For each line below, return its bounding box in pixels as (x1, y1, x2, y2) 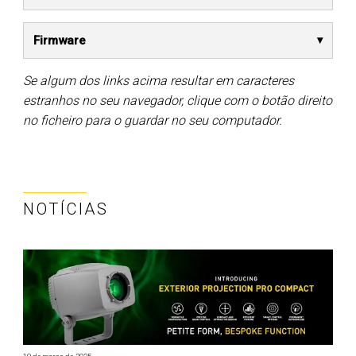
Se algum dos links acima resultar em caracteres (23, 72, 294, 88)
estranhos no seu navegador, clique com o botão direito (23, 92, 332, 108)
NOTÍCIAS (23, 199, 109, 219)
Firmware (33, 33, 86, 48)
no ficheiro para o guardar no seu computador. (23, 112, 282, 128)
